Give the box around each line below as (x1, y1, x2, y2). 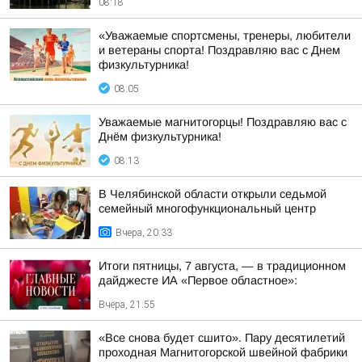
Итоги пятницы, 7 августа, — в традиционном (99, 259, 346, 272)
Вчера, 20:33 (116, 227, 172, 238)
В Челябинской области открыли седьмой (99, 187, 326, 200)
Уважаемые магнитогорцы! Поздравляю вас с (99, 116, 347, 128)
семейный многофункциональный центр (99, 202, 316, 215)
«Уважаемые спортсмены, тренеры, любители (99, 29, 351, 42)
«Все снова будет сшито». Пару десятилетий (99, 331, 345, 344)
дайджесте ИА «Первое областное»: (99, 274, 297, 287)
